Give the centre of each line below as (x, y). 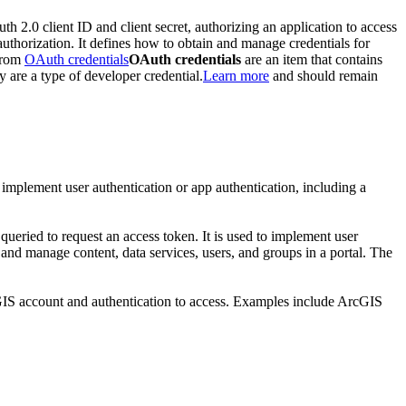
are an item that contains (312, 59)
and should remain (324, 75)
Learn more (236, 75)
